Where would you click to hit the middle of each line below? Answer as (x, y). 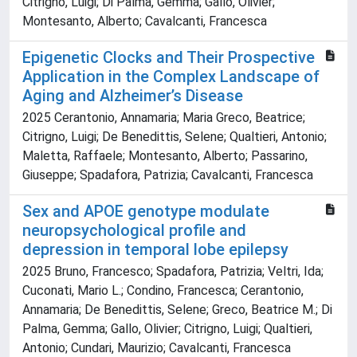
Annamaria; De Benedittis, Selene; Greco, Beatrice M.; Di (177, 310)
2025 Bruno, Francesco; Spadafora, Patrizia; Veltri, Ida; (173, 272)
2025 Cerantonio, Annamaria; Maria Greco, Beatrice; (164, 118)
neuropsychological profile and (134, 231)
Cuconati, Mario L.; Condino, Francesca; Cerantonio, (163, 291)
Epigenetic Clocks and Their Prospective (169, 58)
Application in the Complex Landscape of (171, 77)
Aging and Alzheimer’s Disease (133, 96)
